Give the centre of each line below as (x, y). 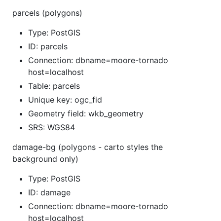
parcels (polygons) (47, 13)
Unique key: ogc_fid (65, 99)
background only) (45, 159)
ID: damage (49, 192)
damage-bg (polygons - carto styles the (88, 147)
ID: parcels (48, 46)
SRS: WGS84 (52, 127)
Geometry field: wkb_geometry (86, 113)
